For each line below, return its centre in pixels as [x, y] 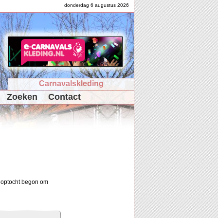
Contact [64, 97]
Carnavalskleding [71, 83]
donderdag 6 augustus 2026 [97, 5]
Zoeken [22, 97]
